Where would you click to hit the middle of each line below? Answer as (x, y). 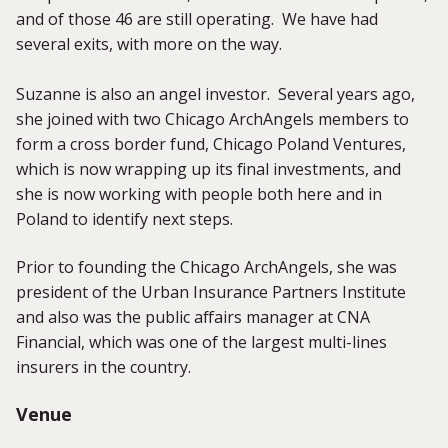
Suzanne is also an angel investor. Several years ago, (215, 94)
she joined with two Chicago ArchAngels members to (212, 119)
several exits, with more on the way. (153, 44)
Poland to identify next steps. (128, 219)
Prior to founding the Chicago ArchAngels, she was (206, 266)
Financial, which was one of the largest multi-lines (201, 341)
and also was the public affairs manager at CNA (193, 316)
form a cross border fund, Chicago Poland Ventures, (211, 144)
